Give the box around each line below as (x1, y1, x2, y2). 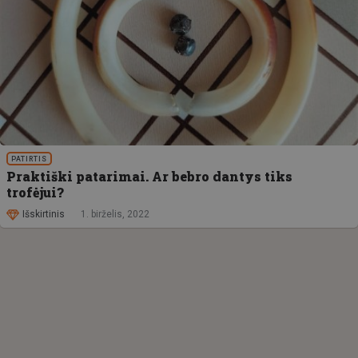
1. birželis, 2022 (81, 209, 149, 220)
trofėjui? (6, 183, 64, 201)
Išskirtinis (22, 209, 65, 220)
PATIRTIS (11, 154, 48, 163)
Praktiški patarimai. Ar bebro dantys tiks (6, 167, 292, 185)
